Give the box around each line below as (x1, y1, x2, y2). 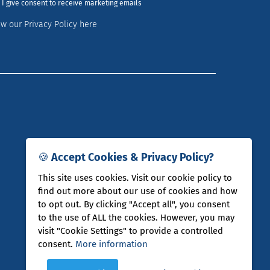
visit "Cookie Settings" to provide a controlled (38, 225, 223, 236)
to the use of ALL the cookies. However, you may (38, 212, 234, 223)
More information (75, 238, 148, 250)
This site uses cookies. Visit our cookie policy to (38, 172, 232, 183)
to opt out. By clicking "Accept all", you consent (38, 198, 230, 210)
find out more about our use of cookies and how (38, 185, 237, 196)
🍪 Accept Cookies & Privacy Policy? (38, 150, 214, 164)
